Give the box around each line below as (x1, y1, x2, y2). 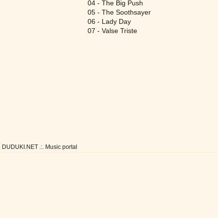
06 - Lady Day (88, 18, 131, 25)
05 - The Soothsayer (88, 8, 151, 16)
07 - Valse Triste (88, 27, 137, 35)
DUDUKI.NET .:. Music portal (2, 144, 77, 150)
